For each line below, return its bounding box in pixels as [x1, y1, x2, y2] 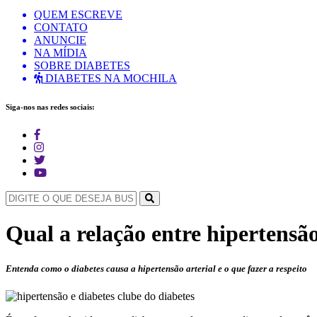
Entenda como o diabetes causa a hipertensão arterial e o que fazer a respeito [6, 263, 307, 274]
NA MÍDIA [34, 47, 87, 59]
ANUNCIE [34, 34, 86, 46]
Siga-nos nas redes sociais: [6, 102, 95, 111]
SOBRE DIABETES [34, 59, 130, 71]
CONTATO [34, 21, 88, 33]
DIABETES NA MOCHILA [42, 72, 177, 84]
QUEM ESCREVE [34, 8, 122, 21]
